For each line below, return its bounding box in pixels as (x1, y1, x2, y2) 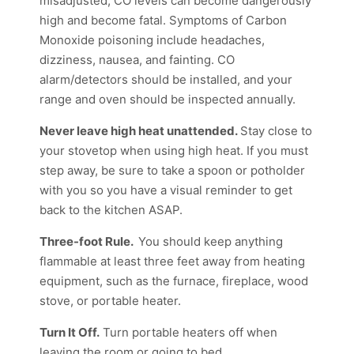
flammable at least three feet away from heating (40, 254, 305, 269)
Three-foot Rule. (40, 234, 138, 249)
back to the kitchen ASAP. (40, 202, 183, 217)
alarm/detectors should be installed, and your (40, 72, 292, 87)
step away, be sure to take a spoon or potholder (40, 163, 305, 178)
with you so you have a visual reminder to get (40, 183, 292, 198)
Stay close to (240, 123, 312, 138)
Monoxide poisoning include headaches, (40, 32, 265, 47)
